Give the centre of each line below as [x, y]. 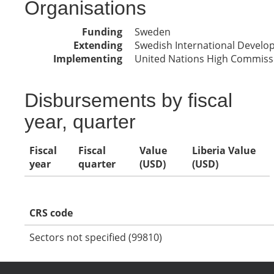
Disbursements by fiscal [128, 100]
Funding [102, 32]
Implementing [88, 59]
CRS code [51, 213]
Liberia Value [224, 150]
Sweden [153, 32]
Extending [98, 45]
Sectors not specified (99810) [96, 237]
